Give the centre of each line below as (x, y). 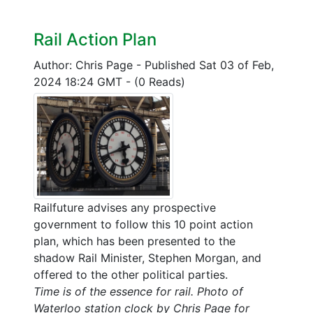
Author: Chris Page (85, 65)
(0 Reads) (160, 81)
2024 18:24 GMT (80, 81)
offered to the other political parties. (131, 275)
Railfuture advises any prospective (125, 208)
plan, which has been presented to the (134, 241)
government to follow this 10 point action (143, 225)
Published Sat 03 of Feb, (209, 65)
